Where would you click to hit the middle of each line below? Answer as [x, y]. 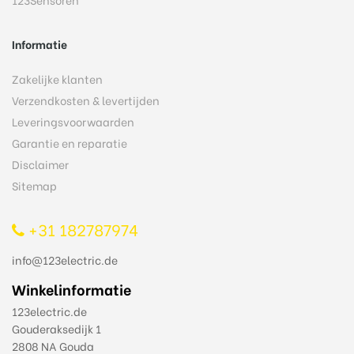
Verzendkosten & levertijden [86, 100]
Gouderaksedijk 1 [56, 328]
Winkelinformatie [72, 288]
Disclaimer [40, 164]
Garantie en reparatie [70, 142]
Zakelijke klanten [57, 78]
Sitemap [34, 185]
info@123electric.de [65, 259]
